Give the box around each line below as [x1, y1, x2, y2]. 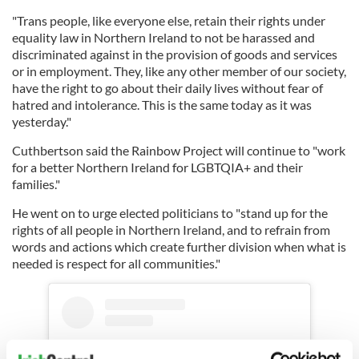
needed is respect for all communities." [12, 256, 220, 272]
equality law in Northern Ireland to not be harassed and [12, 30, 315, 46]
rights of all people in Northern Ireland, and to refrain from [12, 222, 330, 238]
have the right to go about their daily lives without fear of [12, 80, 323, 96]
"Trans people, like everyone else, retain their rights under [12, 13, 325, 29]
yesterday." [12, 114, 71, 130]
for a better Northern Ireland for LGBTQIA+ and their [12, 159, 303, 175]
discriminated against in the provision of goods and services [12, 46, 337, 63]
